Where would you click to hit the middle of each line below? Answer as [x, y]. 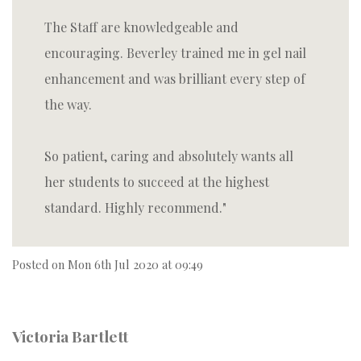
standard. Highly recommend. [133, 207]
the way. [68, 104]
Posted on [40, 264]
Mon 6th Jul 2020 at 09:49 [135, 264]
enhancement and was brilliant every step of [175, 79]
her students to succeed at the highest [157, 182]
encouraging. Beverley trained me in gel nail [175, 53]
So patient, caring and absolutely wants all [169, 156]
